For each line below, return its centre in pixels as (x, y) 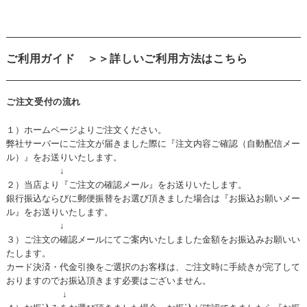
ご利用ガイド (40, 58)
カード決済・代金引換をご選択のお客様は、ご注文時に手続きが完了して (153, 267)
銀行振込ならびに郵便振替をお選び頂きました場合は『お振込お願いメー (153, 198)
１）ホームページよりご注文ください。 (86, 130)
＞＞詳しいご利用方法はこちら (167, 58)
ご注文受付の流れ (44, 101)
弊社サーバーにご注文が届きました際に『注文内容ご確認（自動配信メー (153, 143)
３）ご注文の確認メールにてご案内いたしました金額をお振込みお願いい (153, 239)
